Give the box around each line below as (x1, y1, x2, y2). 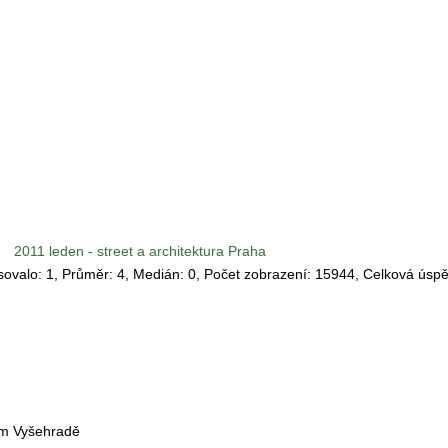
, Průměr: (54, 265, 117, 282)
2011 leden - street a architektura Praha (14, 242, 266, 259)
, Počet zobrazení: (196, 265, 315, 282)
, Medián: (125, 265, 188, 282)
